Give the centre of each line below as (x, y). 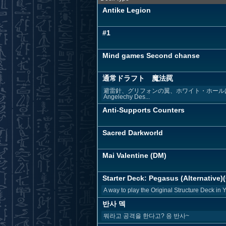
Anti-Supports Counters (144, 110)
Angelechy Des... (127, 97)
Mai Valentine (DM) (134, 155)
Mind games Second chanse (151, 55)
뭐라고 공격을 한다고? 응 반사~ (146, 216)
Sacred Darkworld (133, 133)
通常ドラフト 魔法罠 (138, 78)
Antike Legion (127, 10)
